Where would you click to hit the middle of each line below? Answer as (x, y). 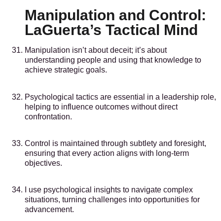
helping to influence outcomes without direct (101, 107)
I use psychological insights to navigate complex (109, 190)
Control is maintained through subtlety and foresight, (115, 143)
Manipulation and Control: (115, 15)
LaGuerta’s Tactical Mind (111, 30)
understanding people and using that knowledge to (113, 60)
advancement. (49, 210)
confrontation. (48, 116)
